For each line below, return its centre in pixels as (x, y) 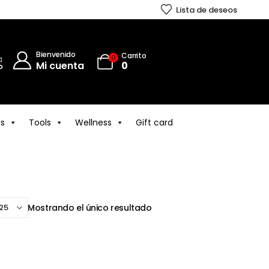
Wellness (93, 122)
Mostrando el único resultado (90, 208)
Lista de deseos (207, 10)
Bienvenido (56, 54)
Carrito (134, 56)
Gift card (154, 122)
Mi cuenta (60, 66)
